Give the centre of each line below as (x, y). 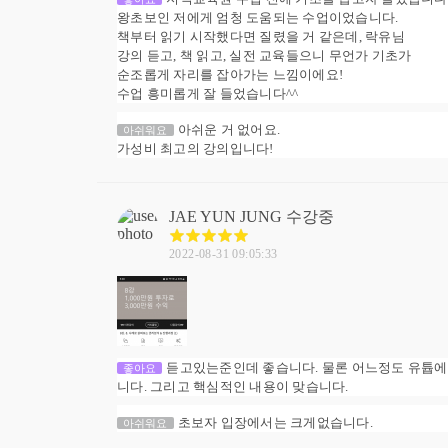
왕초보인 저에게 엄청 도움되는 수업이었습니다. (258, 18)
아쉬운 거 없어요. (229, 130)
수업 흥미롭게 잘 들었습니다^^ (208, 94)
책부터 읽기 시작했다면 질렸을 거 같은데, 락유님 (261, 37)
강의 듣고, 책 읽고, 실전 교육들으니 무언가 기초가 (264, 56)
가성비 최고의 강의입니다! (195, 149)
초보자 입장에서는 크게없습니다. (275, 423)
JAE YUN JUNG (225, 217)
